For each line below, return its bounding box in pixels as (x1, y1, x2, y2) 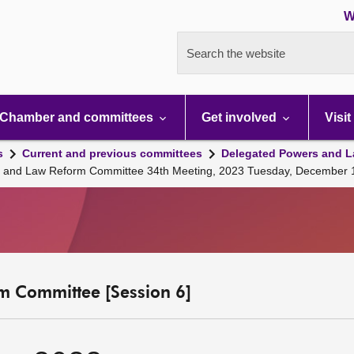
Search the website (186, 47, 285, 60)
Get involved (201, 111, 280, 124)
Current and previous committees (22, 147, 202, 160)
